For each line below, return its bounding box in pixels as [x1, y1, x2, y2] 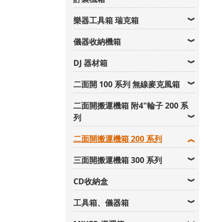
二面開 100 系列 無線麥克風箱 [73, 79, 180, 90]
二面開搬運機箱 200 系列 [73, 133, 162, 144]
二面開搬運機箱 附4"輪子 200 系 [73, 100, 188, 111]
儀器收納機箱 [73, 36, 121, 47]
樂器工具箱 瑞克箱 [73, 15, 139, 26]
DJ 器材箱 [73, 57, 108, 68]
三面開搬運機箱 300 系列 [73, 155, 162, 166]
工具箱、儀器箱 [73, 197, 129, 208]
